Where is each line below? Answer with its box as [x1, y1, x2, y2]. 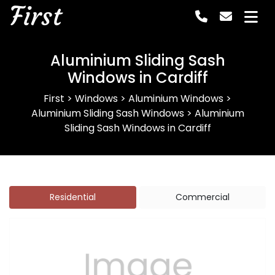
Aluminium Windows [128, 91, 223, 106]
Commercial [175, 191, 230, 203]
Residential [49, 191, 96, 203]
